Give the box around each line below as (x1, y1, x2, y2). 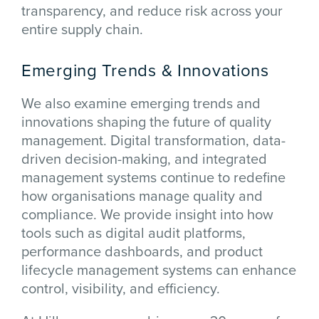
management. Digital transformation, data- (21, 130, 286, 150)
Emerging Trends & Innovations (21, 58, 269, 82)
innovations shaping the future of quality (21, 111, 271, 132)
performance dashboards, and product (21, 241, 263, 261)
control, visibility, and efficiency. (21, 278, 220, 298)
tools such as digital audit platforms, (21, 222, 246, 243)
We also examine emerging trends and (21, 93, 261, 113)
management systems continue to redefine (21, 167, 286, 187)
